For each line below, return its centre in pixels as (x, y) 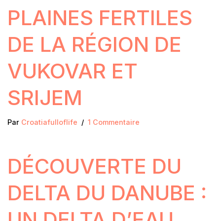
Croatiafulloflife (49, 122)
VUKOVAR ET (73, 71)
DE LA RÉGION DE (94, 44)
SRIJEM (45, 98)
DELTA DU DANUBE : (107, 193)
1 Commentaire (114, 122)
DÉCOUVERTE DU (94, 166)
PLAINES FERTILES (100, 18)
